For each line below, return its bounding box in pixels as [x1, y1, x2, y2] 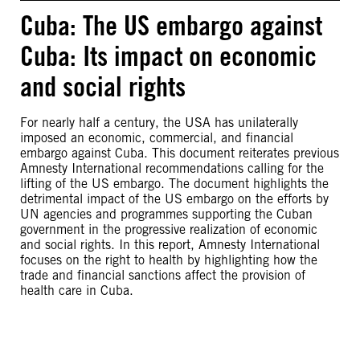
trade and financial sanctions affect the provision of [20, 268, 305, 283]
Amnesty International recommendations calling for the [20, 161, 324, 176]
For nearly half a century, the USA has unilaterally [20, 115, 298, 130]
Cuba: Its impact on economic [20, 39, 317, 72]
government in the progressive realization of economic [20, 222, 317, 237]
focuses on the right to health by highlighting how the [20, 252, 317, 268]
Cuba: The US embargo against [20, 9, 322, 42]
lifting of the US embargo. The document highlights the [20, 176, 329, 191]
